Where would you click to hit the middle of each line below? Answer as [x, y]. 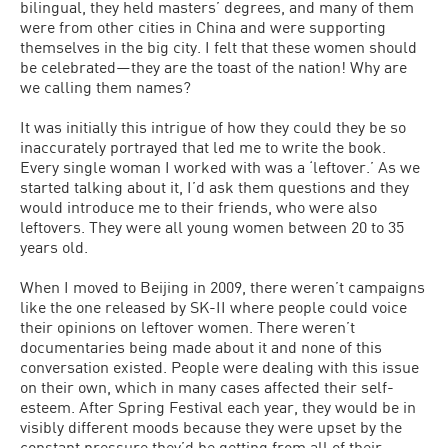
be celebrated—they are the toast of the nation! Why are [213, 66]
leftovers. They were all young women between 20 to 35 [212, 226]
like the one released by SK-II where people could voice [213, 306]
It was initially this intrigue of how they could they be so [213, 126]
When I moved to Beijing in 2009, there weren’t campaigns [222, 286]
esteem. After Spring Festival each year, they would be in [218, 406]
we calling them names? [105, 86]
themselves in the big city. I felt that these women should [218, 46]
